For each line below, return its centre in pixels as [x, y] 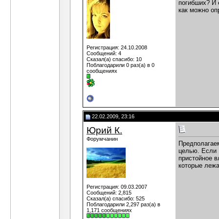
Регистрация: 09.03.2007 [117, 187]
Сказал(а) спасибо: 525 [116, 198]
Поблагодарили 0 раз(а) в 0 [120, 65]
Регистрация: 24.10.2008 [117, 47]
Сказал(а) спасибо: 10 [114, 59]
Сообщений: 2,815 [109, 193]
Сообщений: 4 [104, 53]
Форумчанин [102, 139]
